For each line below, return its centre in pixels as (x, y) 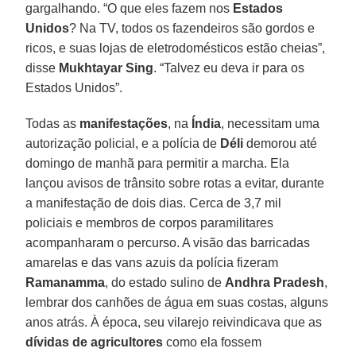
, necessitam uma (271, 123)
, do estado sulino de (165, 282)
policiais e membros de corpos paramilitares (150, 222)
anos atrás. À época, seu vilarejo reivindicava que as (174, 322)
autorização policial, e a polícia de (123, 143)
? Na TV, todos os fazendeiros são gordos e (192, 28)
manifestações (124, 123)
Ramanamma (66, 282)
